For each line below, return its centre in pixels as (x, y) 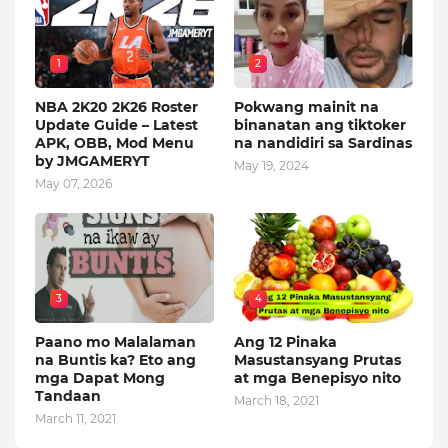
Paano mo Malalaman (115, 342)
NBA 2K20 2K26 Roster (116, 107)
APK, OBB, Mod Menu (114, 143)
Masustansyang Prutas (317, 360)
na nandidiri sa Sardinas (323, 143)
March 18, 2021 (276, 400)
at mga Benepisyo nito (317, 378)
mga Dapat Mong (100, 378)
